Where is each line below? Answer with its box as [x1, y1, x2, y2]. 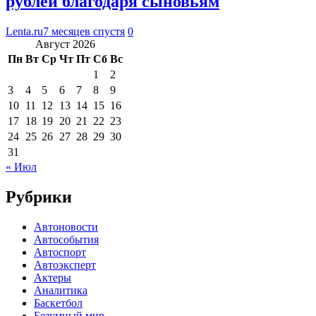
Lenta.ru [6, 25, 43, 37]
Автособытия [34, 233, 99, 245]
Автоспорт [34, 245, 86, 258]
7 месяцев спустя [43, 25, 125, 37]
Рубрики [6, 187, 72, 206]
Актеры [34, 271, 71, 284]
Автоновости [34, 220, 98, 233]
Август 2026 [35, 37, 95, 50]
